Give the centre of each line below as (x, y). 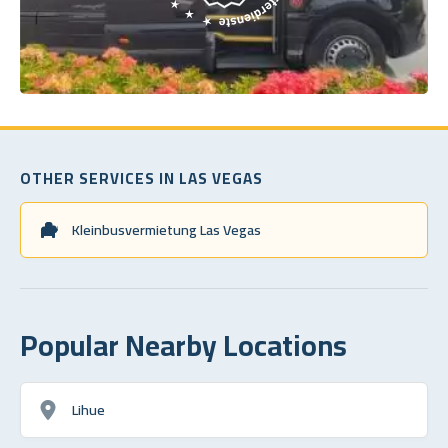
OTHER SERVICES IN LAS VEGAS (141, 178)
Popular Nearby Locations (183, 344)
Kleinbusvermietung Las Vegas (166, 229)
